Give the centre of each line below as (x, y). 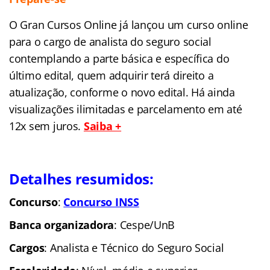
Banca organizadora (62, 225)
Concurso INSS (101, 202)
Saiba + (102, 126)
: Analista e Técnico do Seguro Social (134, 248)
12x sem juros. (46, 126)
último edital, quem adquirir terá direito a (111, 76)
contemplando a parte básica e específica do (119, 59)
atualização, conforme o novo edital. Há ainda (122, 93)
